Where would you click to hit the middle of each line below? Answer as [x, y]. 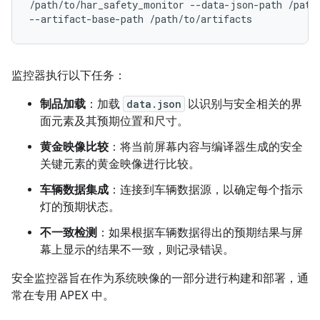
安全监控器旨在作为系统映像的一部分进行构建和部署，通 [160, 278]
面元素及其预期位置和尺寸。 [114, 121]
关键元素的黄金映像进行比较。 [120, 164]
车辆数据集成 [74, 190]
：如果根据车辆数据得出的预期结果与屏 [200, 232]
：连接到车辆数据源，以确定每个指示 [206, 190]
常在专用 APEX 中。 [63, 295]
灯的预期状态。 [80, 207]
